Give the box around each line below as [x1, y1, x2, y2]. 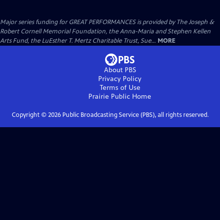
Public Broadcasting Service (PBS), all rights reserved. [60, 110, 209, 119]
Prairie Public [88, 92, 130, 101]
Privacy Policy [98, 74, 141, 83]
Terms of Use [99, 83, 140, 92]
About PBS [104, 65, 136, 74]
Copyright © [11, 110, 48, 119]
